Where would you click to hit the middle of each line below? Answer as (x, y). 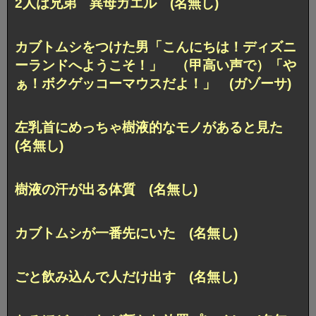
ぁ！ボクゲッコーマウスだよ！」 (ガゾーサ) (153, 84)
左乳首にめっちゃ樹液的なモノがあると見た (156, 128)
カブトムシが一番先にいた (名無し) (126, 233)
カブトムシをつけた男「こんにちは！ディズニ (156, 47)
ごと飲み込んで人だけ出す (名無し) (126, 276)
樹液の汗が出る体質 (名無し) (106, 190)
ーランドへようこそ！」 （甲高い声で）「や (156, 66)
